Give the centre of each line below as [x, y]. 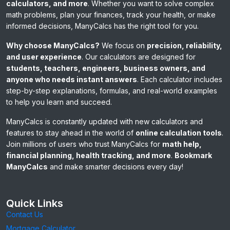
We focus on [123, 46]
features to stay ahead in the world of [71, 133]
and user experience [44, 57]
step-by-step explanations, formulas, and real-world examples [112, 91]
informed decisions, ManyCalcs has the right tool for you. [102, 26]
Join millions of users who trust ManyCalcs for [84, 144]
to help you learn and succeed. [59, 102]
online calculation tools [179, 133]
